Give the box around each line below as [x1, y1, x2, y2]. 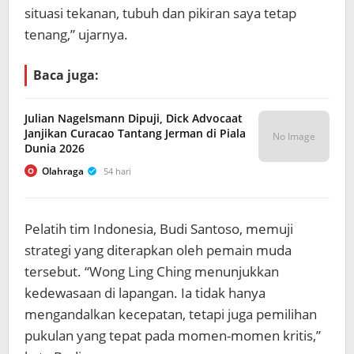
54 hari [104, 164, 131, 177]
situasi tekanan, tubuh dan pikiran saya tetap [24, 3, 296, 22]
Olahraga [42, 164, 84, 178]
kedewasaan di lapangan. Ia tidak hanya [24, 283, 265, 302]
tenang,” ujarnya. [24, 24, 128, 43]
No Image [273, 129, 315, 143]
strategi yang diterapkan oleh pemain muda [24, 240, 292, 259]
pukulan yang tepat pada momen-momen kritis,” [24, 326, 321, 345]
